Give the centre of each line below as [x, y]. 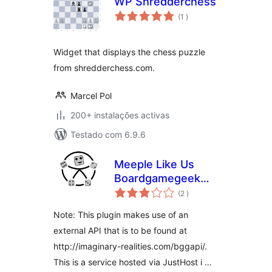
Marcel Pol [91, 96]
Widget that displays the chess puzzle [129, 52]
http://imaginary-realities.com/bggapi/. [130, 246]
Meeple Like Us [154, 164]
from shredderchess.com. [104, 68]
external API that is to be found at [120, 230]
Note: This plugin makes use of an [121, 215]
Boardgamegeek [157, 178]
